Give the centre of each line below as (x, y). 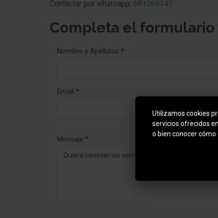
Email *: (69, 91)
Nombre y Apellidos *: (91, 51)
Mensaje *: (73, 139)
